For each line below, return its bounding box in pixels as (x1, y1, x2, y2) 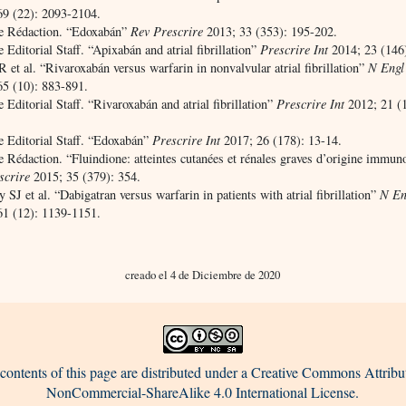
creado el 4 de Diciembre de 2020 (125, 266, 281, 283)
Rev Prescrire (130, 22, 204, 40)
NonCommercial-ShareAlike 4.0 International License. (46, 382, 360, 401)
